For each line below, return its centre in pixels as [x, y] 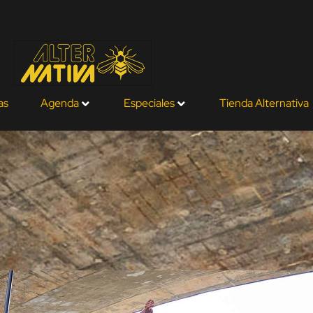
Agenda [60, 103]
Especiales [149, 103]
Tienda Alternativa [264, 103]
